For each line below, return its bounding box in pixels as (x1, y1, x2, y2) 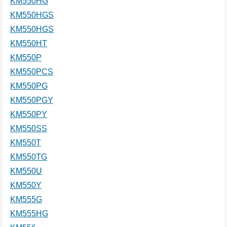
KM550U (10, 166, 42, 175)
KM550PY (10, 109, 47, 119)
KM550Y (10, 180, 42, 190)
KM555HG (10, 209, 48, 218)
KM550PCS (10, 67, 53, 76)
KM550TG (10, 152, 47, 161)
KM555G (10, 195, 42, 204)
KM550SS (10, 124, 47, 133)
